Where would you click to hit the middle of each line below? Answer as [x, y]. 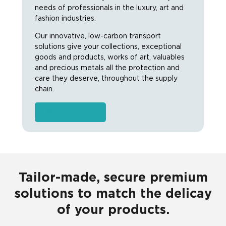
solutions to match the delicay [113, 194]
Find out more [70, 112]
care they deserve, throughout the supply [106, 79]
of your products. [113, 210]
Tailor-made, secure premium [113, 178]
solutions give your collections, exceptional [108, 47]
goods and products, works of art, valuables [110, 58]
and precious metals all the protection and [107, 68]
